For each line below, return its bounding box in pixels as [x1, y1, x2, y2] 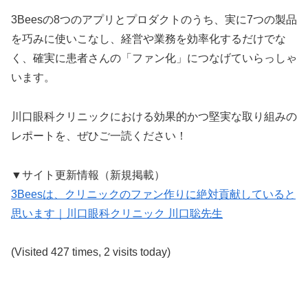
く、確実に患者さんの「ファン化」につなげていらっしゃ [11, 52, 297, 64]
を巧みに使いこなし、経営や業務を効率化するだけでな [11, 32, 286, 45]
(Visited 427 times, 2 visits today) [11, 246, 170, 258]
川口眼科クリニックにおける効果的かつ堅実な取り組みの [11, 110, 297, 122]
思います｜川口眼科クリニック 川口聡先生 [11, 207, 223, 219]
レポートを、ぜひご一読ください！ [11, 129, 187, 142]
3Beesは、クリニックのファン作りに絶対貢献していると [11, 188, 296, 200]
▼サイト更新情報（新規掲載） [11, 168, 165, 181]
